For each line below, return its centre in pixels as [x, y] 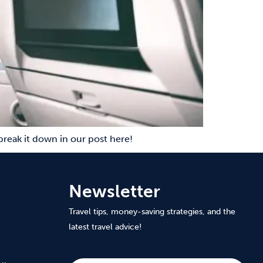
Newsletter [114, 191]
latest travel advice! [105, 227]
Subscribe [90, 250]
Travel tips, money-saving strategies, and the [152, 212]
